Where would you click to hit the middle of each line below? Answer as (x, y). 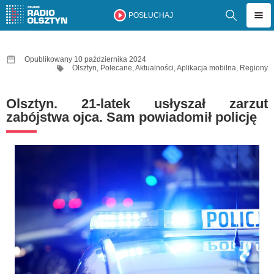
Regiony (254, 68)
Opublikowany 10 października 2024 (85, 59)
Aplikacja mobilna (206, 68)
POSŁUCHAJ (150, 15)
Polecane (116, 68)
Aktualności (154, 68)
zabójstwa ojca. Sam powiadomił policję (131, 117)
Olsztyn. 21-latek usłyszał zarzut (137, 104)
